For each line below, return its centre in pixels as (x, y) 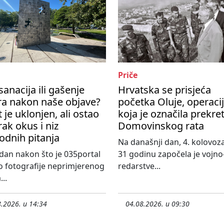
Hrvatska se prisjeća (164, 90)
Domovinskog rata (161, 126)
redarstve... (139, 166)
